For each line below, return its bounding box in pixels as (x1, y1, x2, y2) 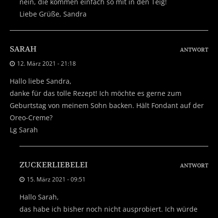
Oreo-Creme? (10, 112, 53, 122)
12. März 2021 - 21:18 (17, 59, 76, 68)
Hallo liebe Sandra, (10, 76, 72, 86)
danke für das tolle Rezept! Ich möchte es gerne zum (10, 88, 182, 98)
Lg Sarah (10, 125, 38, 134)
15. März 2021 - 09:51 (27, 175, 86, 183)
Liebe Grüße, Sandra (19, 9, 87, 18)
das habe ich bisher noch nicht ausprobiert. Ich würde (19, 204, 198, 214)
